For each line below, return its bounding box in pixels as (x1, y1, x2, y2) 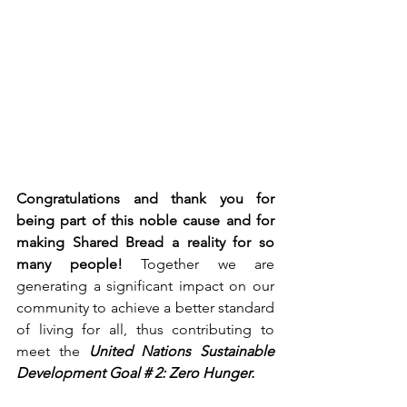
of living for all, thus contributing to (16, 320, 274, 338)
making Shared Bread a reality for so (16, 233, 274, 251)
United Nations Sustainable (88, 342, 274, 360)
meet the (16, 342, 89, 360)
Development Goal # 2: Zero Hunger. (16, 363, 258, 382)
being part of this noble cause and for (16, 211, 274, 229)
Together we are (122, 254, 274, 273)
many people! (16, 254, 123, 273)
